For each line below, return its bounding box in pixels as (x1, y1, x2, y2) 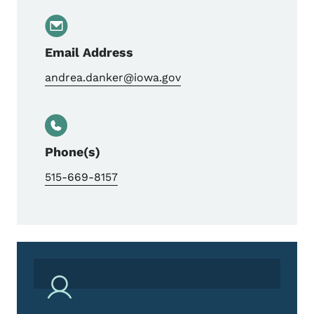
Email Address (45, 44, 133, 60)
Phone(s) (45, 144, 100, 159)
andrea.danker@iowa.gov (45, 70, 181, 84)
